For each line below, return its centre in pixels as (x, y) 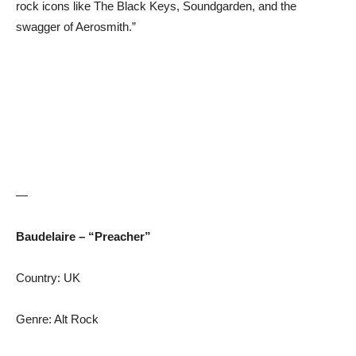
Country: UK (48, 278)
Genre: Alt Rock (57, 319)
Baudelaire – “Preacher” (83, 237)
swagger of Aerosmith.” (76, 27)
